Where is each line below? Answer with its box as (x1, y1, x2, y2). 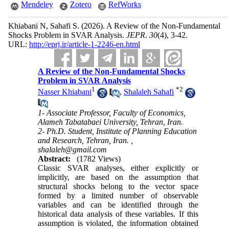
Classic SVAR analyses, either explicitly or (38, 163, 198, 172)
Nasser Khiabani (38, 87, 92, 97)
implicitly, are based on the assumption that (38, 172, 198, 181)
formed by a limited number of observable (38, 191, 198, 200)
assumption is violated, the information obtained (38, 218, 198, 227)
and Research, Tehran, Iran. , (38, 135, 133, 145)
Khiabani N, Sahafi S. (8, 21, 81, 30)
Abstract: (38, 154, 71, 163)
